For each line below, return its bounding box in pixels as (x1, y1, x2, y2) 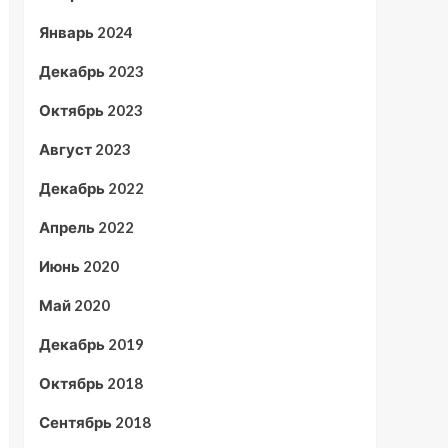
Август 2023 (38, 140, 131, 158)
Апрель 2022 (38, 218, 134, 236)
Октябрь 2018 (38, 374, 143, 392)
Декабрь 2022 (38, 179, 144, 197)
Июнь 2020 (38, 257, 119, 275)
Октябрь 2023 (38, 101, 143, 119)
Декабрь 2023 (38, 62, 144, 80)
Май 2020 (38, 296, 110, 314)
